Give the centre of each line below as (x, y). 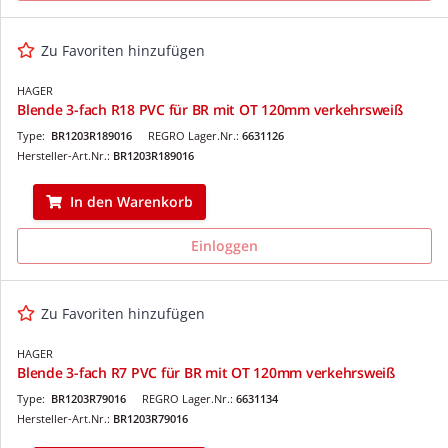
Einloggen (224, 245)
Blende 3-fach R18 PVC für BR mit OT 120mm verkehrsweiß (210, 109)
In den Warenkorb (131, 201)
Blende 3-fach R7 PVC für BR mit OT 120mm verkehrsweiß (206, 372)
